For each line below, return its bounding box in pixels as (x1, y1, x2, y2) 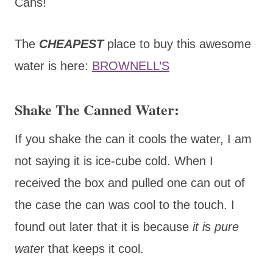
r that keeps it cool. (40, 241, 144, 255)
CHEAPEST (39, 37, 104, 51)
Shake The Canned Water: (15, 98, 179, 120)
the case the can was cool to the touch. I (15, 197, 235, 211)
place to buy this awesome (104, 37, 251, 51)
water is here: (15, 58, 92, 73)
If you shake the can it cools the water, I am (15, 132, 252, 146)
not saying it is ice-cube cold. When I (15, 154, 213, 168)
